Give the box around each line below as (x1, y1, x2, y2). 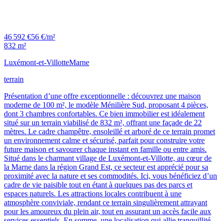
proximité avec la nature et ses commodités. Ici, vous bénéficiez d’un (4, 172, 217, 181)
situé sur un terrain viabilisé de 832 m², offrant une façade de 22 (4, 118, 202, 127)
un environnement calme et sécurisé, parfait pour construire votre (4, 136, 205, 145)
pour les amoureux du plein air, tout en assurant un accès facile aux (4, 207, 211, 216)
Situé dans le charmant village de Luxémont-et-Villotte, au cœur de (4, 154, 212, 163)
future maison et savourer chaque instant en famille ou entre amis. (4, 145, 207, 154)
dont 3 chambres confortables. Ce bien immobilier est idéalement (4, 110, 205, 118)
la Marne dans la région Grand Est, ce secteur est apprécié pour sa (4, 163, 208, 172)
